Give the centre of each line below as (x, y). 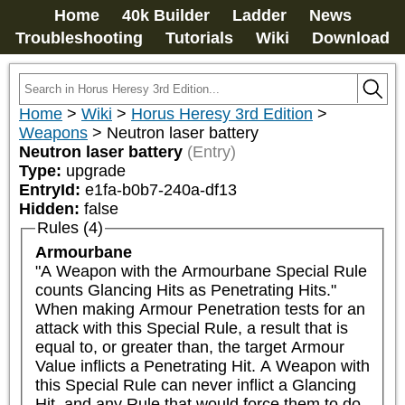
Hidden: (52, 209)
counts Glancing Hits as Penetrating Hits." (185, 291)
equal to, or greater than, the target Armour (189, 348)
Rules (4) (70, 228)
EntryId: (52, 190)
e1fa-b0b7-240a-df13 (161, 190)
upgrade (96, 171)
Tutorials (199, 38)
